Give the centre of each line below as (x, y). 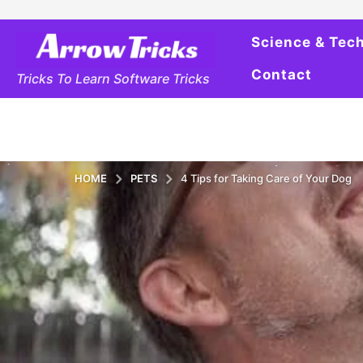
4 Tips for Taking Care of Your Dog (266, 179)
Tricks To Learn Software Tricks (113, 78)
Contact (282, 75)
